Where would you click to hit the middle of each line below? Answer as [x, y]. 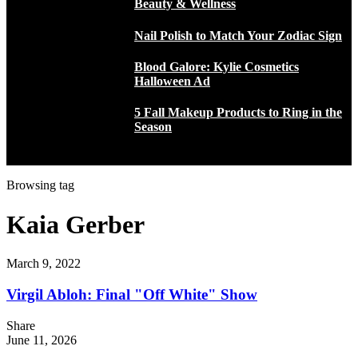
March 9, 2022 [44, 264]
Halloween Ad [172, 81]
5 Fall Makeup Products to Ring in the [238, 113]
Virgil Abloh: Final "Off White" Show [132, 294]
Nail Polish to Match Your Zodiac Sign [238, 35]
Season [153, 127]
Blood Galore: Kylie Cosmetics [217, 66]
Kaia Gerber [76, 224]
